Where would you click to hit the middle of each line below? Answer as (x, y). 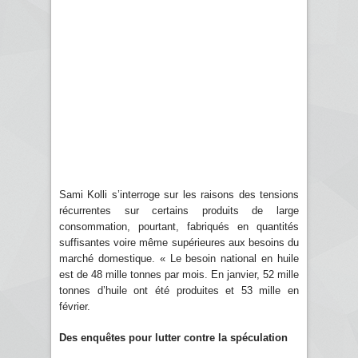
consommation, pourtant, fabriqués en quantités (179, 226)
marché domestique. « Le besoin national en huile (179, 258)
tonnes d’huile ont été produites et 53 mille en (179, 290)
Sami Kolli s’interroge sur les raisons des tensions (179, 194)
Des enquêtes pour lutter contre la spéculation (173, 337)
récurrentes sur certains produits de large (179, 210)
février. (75, 306)
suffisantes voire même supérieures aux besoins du (179, 242)
